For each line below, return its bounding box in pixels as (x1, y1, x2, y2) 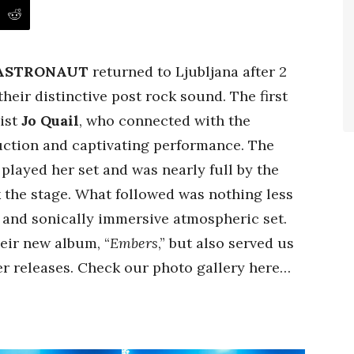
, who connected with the (79, 111, 250, 130)
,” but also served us (158, 234, 294, 252)
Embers (110, 234, 158, 252)
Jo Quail (21, 111, 79, 130)
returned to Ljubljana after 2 (88, 62, 287, 81)
